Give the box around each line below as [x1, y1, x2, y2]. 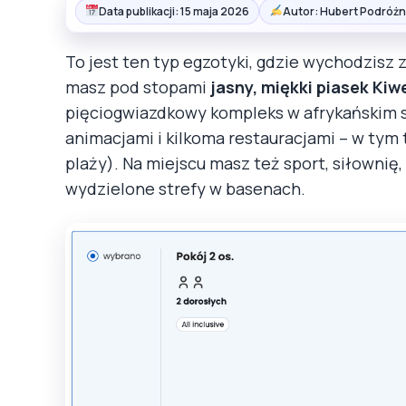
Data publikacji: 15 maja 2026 [98, 3, 249, 19]
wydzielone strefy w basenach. [65, 177, 305, 199]
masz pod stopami [65, 75, 210, 98]
